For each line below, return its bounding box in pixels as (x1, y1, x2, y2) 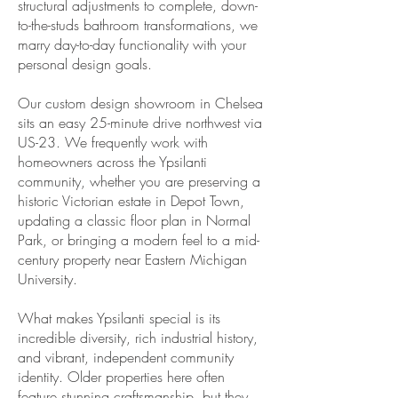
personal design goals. (18, 54, 152, 74)
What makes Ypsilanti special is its (18, 308, 220, 328)
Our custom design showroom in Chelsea (18, 93, 263, 113)
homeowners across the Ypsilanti (18, 152, 207, 171)
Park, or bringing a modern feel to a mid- (18, 230, 259, 250)
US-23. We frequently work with (18, 132, 208, 152)
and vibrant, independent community (18, 347, 234, 367)
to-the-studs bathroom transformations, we (18, 15, 258, 35)
